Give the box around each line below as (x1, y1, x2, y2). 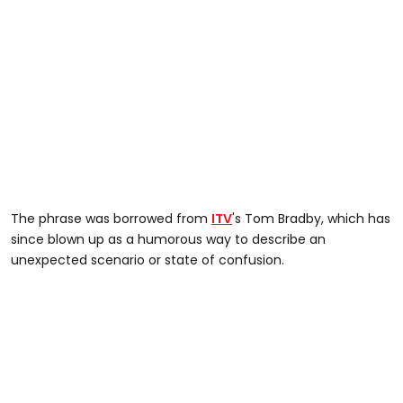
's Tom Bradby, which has (232, 209, 390, 228)
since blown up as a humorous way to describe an (11, 229, 326, 248)
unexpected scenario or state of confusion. (11, 250, 284, 269)
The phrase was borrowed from (11, 209, 211, 228)
